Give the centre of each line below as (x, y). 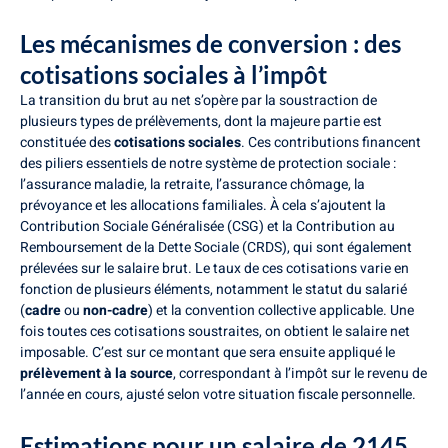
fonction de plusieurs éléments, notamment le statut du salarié (213, 290)
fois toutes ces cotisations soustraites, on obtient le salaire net (215, 332)
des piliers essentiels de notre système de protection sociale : (208, 164)
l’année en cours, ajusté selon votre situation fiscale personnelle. (218, 395)
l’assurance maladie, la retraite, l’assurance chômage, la (192, 185)
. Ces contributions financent (331, 143)
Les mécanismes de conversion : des (210, 44)
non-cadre (115, 311)
